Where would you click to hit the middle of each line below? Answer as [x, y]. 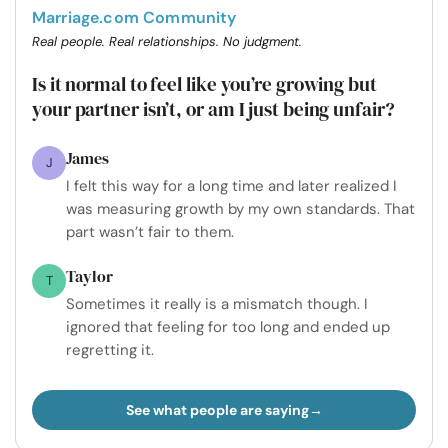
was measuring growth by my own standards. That [240, 209]
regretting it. [110, 350]
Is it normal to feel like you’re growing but [204, 84]
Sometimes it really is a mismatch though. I [217, 304]
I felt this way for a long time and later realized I [231, 186]
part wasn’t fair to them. [150, 232]
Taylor [89, 276]
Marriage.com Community [134, 18]
